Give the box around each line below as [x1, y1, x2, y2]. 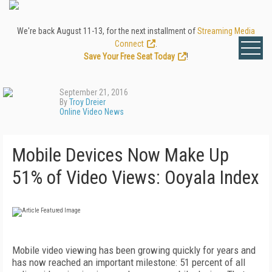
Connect [115, 39, 144, 49]
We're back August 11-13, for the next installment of [17, 26, 197, 36]
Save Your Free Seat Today [84, 52, 175, 61]
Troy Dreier [69, 97, 106, 107]
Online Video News [59, 107, 124, 117]
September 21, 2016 [59, 87, 128, 97]
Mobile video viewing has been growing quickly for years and [12, 244, 256, 256]
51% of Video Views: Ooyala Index [12, 166, 259, 189]
